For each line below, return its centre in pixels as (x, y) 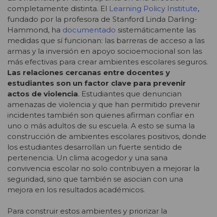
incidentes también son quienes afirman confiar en (101, 115)
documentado (89, 30)
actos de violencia (43, 93)
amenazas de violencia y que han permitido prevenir (104, 104)
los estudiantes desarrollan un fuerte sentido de (95, 147)
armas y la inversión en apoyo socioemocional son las (105, 51)
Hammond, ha (35, 30)
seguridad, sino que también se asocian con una (95, 179)
